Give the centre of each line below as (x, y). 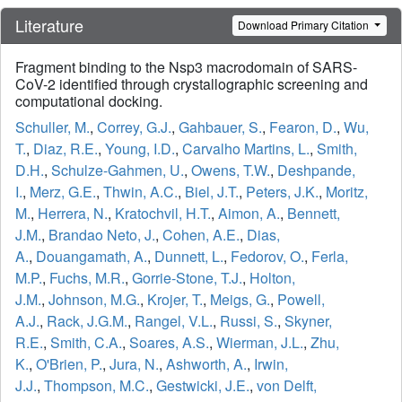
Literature (49, 25)
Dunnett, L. (189, 256)
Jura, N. (134, 363)
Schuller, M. (52, 127)
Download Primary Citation (305, 25)
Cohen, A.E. (201, 234)
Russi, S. (249, 320)
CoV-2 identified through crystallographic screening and (192, 83)
